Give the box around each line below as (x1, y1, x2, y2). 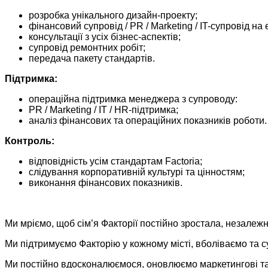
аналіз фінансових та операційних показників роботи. (29, 115, 267, 126)
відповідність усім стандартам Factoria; (29, 156, 202, 167)
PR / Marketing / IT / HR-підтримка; (29, 105, 178, 115)
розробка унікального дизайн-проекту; (29, 10, 197, 21)
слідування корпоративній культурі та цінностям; (29, 167, 245, 178)
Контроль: (5, 136, 54, 147)
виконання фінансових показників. (29, 178, 182, 188)
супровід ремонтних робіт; (29, 42, 145, 53)
